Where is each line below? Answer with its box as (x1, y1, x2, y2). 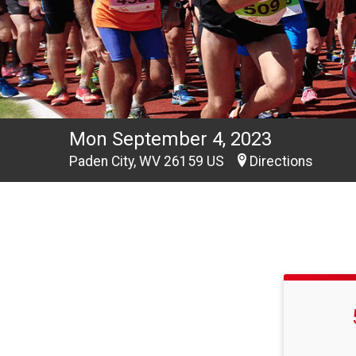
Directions (250, 153, 313, 170)
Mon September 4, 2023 (69, 128, 272, 151)
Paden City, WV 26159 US (69, 153, 227, 170)
